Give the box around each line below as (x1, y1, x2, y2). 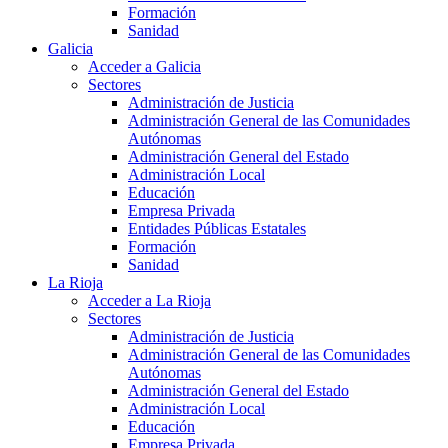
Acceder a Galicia (88, 58, 201, 76)
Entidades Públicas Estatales (128, 220, 306, 238)
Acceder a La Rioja (88, 292, 211, 310)
